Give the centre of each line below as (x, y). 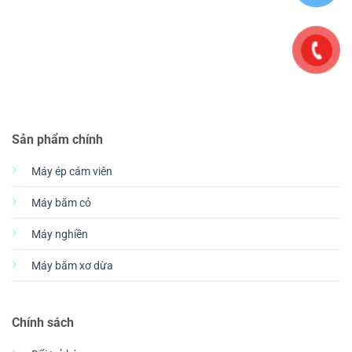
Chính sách (42, 323)
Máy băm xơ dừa (72, 266)
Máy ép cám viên (71, 171)
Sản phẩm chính (57, 139)
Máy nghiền (59, 234)
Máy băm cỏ (61, 203)
